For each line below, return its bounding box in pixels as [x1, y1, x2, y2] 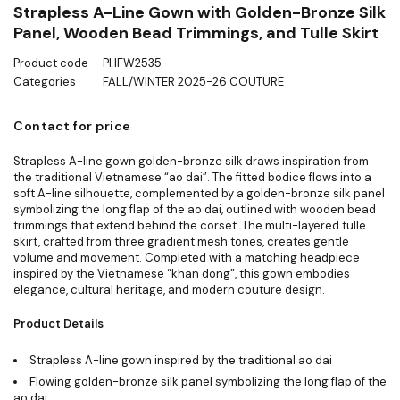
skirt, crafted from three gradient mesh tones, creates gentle [13, 233, 349, 249]
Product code [13, 54, 88, 71]
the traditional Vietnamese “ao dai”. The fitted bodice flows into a [13, 169, 371, 185]
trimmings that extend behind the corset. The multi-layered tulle [13, 217, 366, 233]
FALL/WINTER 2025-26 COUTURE [103, 73, 284, 89]
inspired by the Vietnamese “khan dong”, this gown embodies [13, 265, 350, 281]
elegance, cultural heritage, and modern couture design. [13, 281, 325, 297]
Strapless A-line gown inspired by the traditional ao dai [29, 352, 332, 368]
